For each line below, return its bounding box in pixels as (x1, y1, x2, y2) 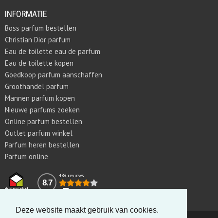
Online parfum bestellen (5, 117, 82, 126)
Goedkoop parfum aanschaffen (5, 70, 102, 79)
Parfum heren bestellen (5, 140, 79, 149)
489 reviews (59, 172, 84, 179)
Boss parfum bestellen (5, 23, 76, 33)
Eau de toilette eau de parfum (5, 47, 100, 56)
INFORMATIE (5, 9, 47, 19)
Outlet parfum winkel (5, 128, 73, 138)
